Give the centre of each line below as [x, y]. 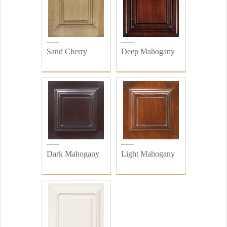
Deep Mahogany [148, 51]
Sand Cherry [67, 51]
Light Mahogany [148, 154]
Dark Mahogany [73, 154]
